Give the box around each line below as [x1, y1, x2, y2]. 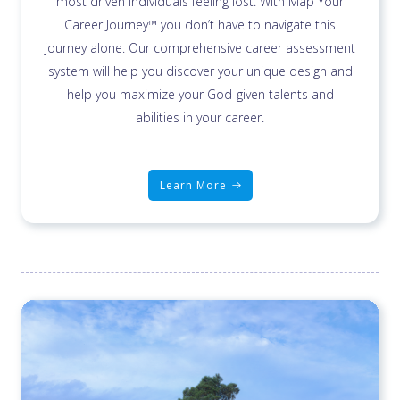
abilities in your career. [136, 108, 264, 126]
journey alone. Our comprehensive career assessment [45, 38, 355, 56]
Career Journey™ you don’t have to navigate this [64, 15, 336, 33]
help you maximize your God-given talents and [66, 85, 334, 103]
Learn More [159, 177, 227, 193]
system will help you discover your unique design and [47, 62, 353, 79]
